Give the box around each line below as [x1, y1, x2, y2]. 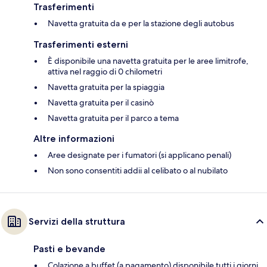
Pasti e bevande [33, 243, 105, 254]
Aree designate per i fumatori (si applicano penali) [48, 149, 231, 160]
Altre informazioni [33, 132, 114, 144]
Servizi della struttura [29, 215, 125, 227]
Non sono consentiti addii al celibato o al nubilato [48, 164, 228, 176]
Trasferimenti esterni [33, 38, 128, 50]
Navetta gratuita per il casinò [48, 97, 154, 108]
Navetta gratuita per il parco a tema [48, 112, 179, 123]
